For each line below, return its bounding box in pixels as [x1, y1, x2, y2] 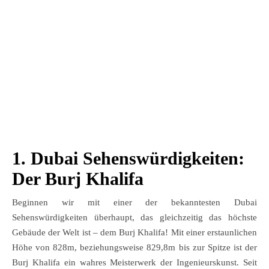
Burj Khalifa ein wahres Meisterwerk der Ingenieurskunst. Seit [12, 257, 257, 267]
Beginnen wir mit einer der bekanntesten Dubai [12, 197, 257, 207]
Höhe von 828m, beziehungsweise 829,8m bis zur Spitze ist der [12, 242, 257, 252]
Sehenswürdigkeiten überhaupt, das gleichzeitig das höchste [12, 212, 257, 222]
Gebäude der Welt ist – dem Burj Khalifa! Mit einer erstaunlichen [12, 227, 257, 237]
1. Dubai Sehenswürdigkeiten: [12, 148, 244, 168]
